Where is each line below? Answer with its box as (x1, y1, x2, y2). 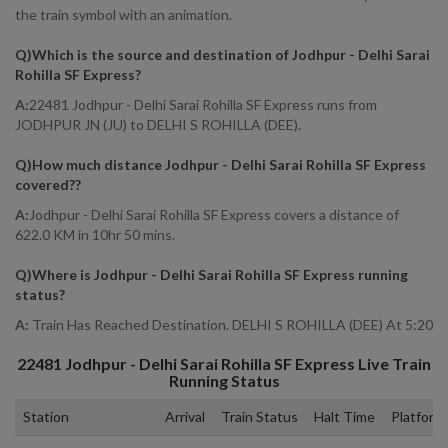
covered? (15, 176, 75, 193)
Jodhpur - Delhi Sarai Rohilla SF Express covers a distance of (29, 206, 399, 223)
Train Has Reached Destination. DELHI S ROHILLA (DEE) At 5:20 (29, 316, 433, 333)
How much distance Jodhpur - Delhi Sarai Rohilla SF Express (32, 156, 426, 173)
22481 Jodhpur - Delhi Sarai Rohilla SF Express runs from (29, 96, 377, 113)
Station (23, 408, 69, 425)
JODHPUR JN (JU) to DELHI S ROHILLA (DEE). (15, 116, 301, 133)
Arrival (165, 408, 205, 425)
